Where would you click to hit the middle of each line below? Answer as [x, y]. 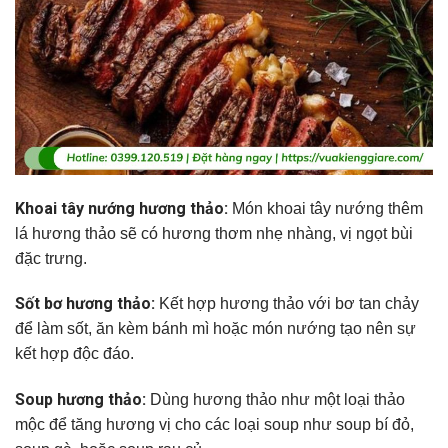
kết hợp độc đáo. [74, 354]
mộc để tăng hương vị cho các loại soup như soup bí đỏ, [214, 425]
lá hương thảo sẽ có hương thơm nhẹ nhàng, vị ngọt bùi [214, 233]
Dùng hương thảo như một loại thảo [277, 400]
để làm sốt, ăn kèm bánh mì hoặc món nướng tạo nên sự [215, 329]
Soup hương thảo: [82, 400]
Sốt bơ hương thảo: [87, 304]
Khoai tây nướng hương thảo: [123, 208]
